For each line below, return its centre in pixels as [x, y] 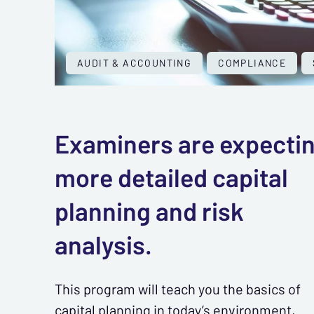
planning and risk [149, 211]
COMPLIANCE [252, 63]
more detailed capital [171, 178]
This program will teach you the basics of [178, 289]
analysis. [103, 245]
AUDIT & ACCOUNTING [135, 63]
